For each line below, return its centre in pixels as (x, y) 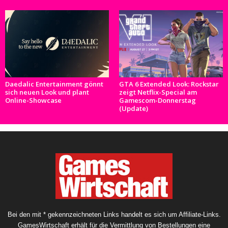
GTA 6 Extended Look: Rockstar (169, 84)
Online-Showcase (33, 100)
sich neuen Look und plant (47, 92)
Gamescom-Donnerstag (158, 100)
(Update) (134, 108)
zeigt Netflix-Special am (158, 92)
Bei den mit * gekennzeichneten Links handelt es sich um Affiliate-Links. (114, 214)
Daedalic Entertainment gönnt (54, 84)
